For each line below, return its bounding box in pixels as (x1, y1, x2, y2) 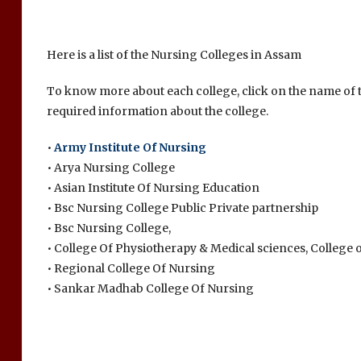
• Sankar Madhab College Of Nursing (46, 281, 254, 296)
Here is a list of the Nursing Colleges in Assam (46, 48, 301, 62)
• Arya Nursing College (46, 160, 175, 175)
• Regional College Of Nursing (46, 261, 215, 276)
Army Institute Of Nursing (53, 140, 206, 155)
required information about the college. (46, 104, 268, 118)
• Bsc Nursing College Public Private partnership (46, 201, 318, 215)
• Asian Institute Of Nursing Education (46, 180, 259, 195)
